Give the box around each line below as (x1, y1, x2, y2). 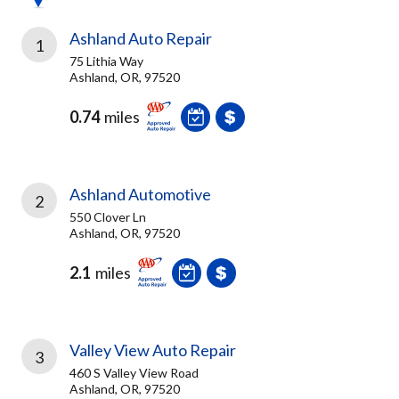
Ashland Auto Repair (69, 28, 212, 48)
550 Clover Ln (69, 209, 146, 224)
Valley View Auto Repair (69, 340, 236, 360)
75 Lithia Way (69, 53, 143, 69)
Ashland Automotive (69, 184, 211, 204)
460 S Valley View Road (69, 365, 199, 380)
